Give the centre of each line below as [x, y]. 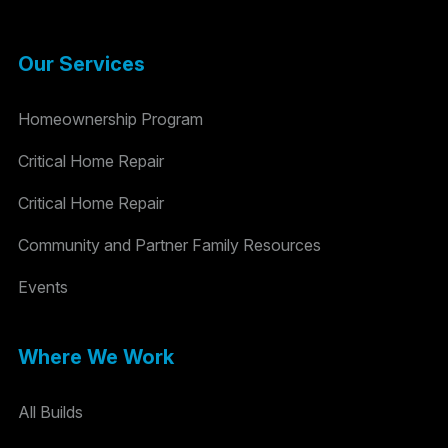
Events [43, 286]
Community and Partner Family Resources [169, 244]
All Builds [50, 412]
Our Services [81, 63]
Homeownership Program [110, 118]
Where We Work [96, 357]
